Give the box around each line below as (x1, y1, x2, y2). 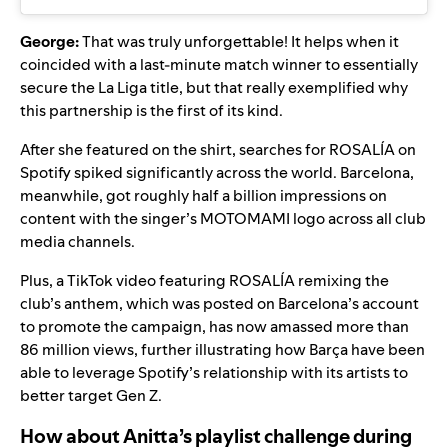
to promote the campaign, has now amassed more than (20, 316, 409, 338)
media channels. (20, 231, 135, 253)
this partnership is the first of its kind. (20, 100, 283, 122)
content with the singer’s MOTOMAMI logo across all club (20, 208, 426, 230)
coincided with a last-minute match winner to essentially (20, 54, 418, 76)
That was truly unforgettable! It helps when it (79, 31, 399, 53)
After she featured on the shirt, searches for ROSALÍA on (20, 139, 416, 161)
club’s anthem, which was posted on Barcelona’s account (20, 293, 419, 315)
